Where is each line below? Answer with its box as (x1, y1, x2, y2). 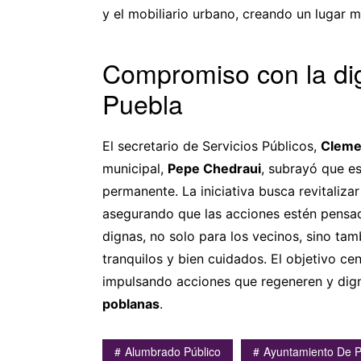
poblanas (102, 295, 160, 312)
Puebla (102, 84, 183, 122)
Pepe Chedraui (168, 160, 261, 176)
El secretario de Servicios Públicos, (102, 137, 321, 154)
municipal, (102, 160, 168, 176)
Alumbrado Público (125, 342, 221, 359)
